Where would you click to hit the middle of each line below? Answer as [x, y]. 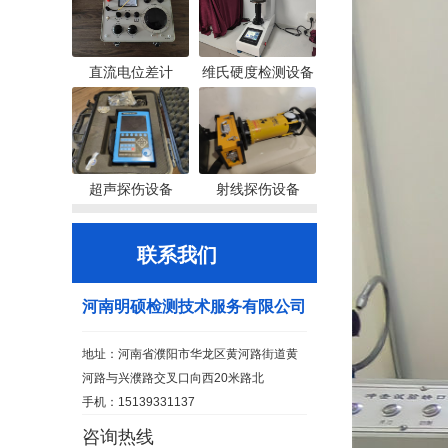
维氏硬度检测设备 [257, 72]
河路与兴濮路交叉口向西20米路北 [173, 378]
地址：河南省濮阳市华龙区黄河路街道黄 [190, 354]
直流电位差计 [130, 72]
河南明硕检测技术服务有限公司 [194, 306]
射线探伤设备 [257, 189]
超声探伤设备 [130, 189]
